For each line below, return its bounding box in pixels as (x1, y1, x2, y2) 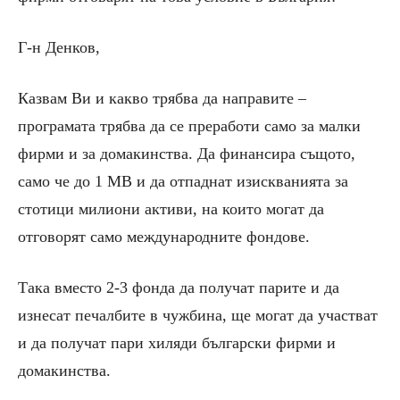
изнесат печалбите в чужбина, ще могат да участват (18, 306, 378, 325)
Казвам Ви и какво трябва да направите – (18, 89, 306, 108)
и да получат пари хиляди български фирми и (18, 334, 336, 353)
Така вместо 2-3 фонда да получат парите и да (18, 279, 339, 297)
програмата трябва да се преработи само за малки (18, 117, 361, 136)
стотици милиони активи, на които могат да (18, 200, 324, 219)
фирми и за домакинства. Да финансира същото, (18, 145, 355, 163)
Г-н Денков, (18, 38, 100, 57)
